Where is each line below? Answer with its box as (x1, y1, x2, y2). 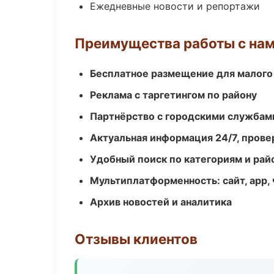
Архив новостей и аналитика (90, 196, 232, 208)
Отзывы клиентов (75, 231, 198, 247)
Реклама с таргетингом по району (90, 89, 257, 101)
